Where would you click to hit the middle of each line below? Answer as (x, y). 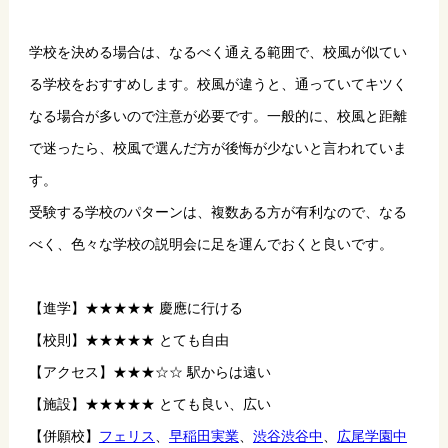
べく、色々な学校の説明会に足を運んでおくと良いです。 (210, 243)
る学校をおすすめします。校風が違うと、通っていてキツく (217, 83)
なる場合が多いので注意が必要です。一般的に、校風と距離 (217, 115)
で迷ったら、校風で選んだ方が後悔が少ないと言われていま (217, 147)
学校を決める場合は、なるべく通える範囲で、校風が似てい (217, 51)
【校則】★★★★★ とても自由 (128, 339)
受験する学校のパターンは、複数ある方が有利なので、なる (217, 211)
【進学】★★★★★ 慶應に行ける (135, 307)
